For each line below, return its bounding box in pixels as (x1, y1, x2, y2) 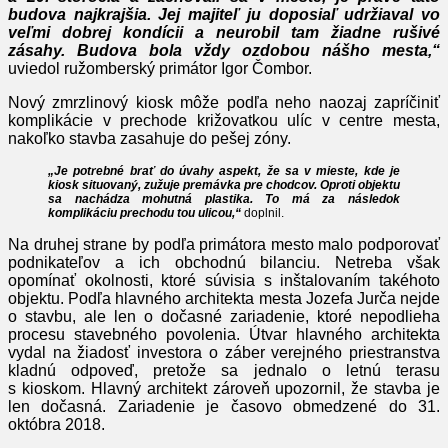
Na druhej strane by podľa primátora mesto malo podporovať (8, 236, 440, 254)
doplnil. (244, 206, 284, 221)
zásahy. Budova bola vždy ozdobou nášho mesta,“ (8, 42, 440, 60)
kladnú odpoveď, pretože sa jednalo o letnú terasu (8, 362, 440, 380)
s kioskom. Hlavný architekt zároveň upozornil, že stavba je (8, 380, 440, 398)
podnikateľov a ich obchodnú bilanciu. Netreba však (8, 254, 440, 272)
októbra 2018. (8, 416, 105, 434)
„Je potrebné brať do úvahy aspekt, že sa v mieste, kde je (48, 164, 400, 179)
